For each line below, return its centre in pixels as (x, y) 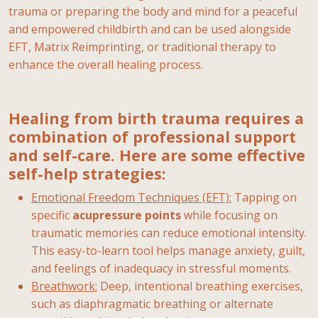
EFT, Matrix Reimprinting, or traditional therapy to (142, 46)
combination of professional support (152, 136)
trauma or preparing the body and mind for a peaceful (153, 11)
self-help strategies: (87, 173)
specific (52, 215)
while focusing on (229, 215)
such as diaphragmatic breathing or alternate (152, 303)
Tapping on (264, 197)
